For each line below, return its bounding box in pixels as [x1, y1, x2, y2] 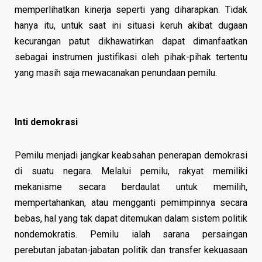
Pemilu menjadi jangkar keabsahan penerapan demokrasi [15, 149, 247, 161]
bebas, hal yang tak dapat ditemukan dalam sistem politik [15, 212, 247, 224]
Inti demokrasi [15, 116, 78, 127]
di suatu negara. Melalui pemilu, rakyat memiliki [15, 165, 247, 177]
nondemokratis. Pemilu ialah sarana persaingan [15, 228, 247, 240]
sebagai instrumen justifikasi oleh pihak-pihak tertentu [15, 51, 247, 63]
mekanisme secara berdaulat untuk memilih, [15, 181, 247, 192]
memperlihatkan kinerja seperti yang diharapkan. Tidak [15, 4, 247, 15]
